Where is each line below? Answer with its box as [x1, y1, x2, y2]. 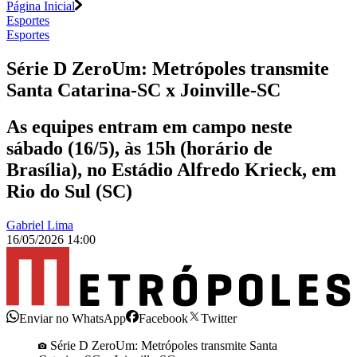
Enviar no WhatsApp [19, 311, 126, 325]
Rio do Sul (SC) [6, 181, 132, 202]
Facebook [139, 311, 188, 325]
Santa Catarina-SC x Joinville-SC [6, 79, 280, 100]
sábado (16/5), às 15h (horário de [6, 138, 273, 159]
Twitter [201, 311, 237, 325]
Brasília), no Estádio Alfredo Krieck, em [6, 159, 336, 181]
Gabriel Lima [6, 218, 73, 233]
